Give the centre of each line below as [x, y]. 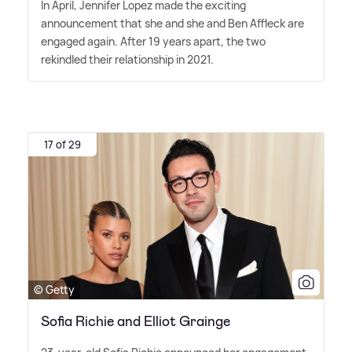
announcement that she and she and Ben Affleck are [172, 24]
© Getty [54, 289]
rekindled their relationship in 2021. [127, 60]
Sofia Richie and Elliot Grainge [136, 321]
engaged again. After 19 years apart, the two [153, 42]
